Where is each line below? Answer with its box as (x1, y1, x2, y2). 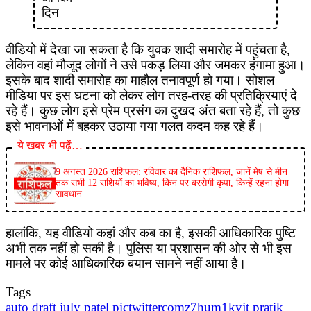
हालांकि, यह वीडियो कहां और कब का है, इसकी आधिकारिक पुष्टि (6, 225, 296, 240)
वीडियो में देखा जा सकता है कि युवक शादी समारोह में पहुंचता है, (6, 42, 290, 57)
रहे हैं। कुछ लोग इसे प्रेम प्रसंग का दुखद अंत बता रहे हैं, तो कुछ (6, 103, 300, 118)
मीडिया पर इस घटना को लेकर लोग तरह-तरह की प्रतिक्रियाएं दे (6, 87, 297, 103)
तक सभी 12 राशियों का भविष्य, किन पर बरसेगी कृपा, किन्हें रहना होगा (56, 177, 289, 188)
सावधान (56, 188, 82, 199)
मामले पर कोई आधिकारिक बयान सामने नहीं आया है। (6, 255, 246, 271)
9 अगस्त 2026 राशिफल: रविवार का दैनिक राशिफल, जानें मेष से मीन (56, 166, 287, 177)
